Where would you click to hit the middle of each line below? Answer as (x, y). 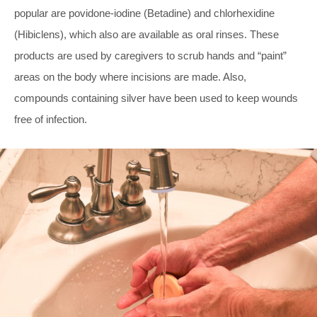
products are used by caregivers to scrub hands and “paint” (150, 55)
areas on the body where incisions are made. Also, (130, 76)
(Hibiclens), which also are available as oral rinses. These (146, 34)
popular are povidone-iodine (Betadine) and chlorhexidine (144, 13)
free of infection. (51, 119)
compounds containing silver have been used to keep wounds (156, 98)
